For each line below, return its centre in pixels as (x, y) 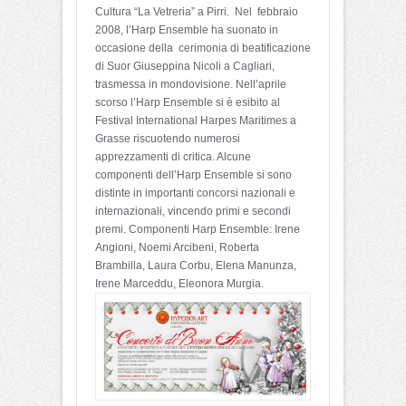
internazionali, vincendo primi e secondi (193, 212)
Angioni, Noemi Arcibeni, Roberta (177, 248)
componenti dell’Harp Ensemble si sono (193, 175)
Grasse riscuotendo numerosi (168, 139)
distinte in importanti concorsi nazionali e (195, 193)
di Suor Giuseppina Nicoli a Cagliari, (185, 67)
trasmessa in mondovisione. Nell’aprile (191, 85)
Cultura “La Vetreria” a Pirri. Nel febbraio (197, 12)
